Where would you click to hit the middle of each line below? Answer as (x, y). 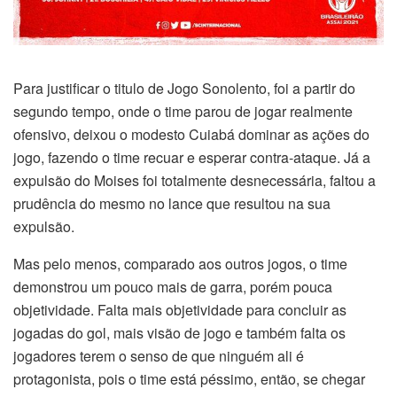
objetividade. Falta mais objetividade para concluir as (180, 309)
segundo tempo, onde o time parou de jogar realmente (183, 111)
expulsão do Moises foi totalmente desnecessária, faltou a (195, 180)
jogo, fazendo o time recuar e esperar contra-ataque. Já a (192, 157)
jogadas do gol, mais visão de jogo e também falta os (179, 332)
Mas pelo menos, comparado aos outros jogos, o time (180, 263)
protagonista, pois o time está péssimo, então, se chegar (189, 378)
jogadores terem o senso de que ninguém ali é (159, 355)
